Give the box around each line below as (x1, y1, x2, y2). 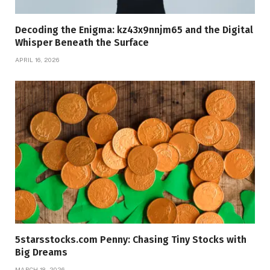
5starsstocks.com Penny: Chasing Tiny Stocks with (15, 233, 246, 245)
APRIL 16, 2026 (15, 55, 60, 63)
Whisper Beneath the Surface (15, 36, 149, 48)
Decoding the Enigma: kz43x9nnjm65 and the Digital (15, 24, 253, 36)
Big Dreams (15, 246, 67, 258)
